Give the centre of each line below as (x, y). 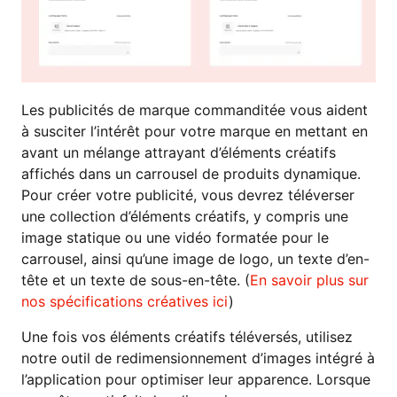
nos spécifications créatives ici (125, 301)
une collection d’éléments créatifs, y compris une (185, 216)
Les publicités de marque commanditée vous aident (195, 109)
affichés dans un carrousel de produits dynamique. (191, 173)
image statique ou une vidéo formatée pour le (175, 237)
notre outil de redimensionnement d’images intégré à (198, 358)
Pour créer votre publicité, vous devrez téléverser (188, 195)
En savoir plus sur (309, 280)
